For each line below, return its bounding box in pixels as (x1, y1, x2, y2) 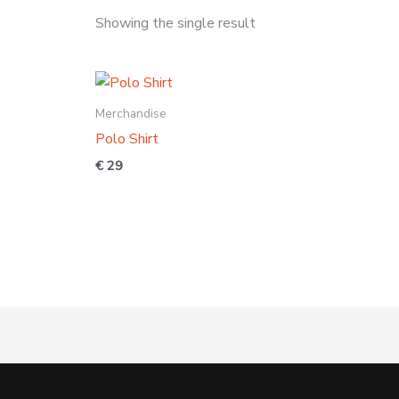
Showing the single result (94, 13, 256, 34)
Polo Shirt (94, 129, 159, 150)
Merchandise (94, 105, 167, 123)
